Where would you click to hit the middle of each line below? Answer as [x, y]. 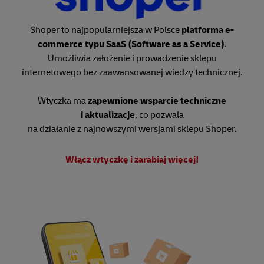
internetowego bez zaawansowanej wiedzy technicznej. [132, 73]
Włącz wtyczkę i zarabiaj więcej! [132, 160]
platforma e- [208, 30]
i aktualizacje [108, 115]
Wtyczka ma [63, 101]
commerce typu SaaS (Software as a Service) [131, 44]
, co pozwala [159, 115]
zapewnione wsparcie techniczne [157, 101]
